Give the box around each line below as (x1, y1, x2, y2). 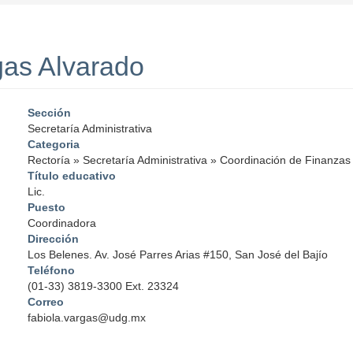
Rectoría (28, 154, 71, 167)
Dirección (28, 232, 80, 246)
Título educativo (28, 169, 117, 183)
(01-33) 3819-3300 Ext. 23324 (28, 280, 180, 293)
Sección (28, 106, 72, 120)
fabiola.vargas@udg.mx (28, 311, 147, 325)
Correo (28, 295, 65, 309)
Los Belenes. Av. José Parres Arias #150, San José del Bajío (28, 248, 329, 262)
